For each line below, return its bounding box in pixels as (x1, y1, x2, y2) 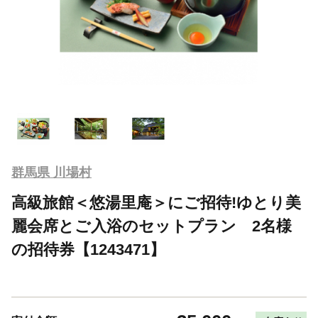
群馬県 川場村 (11, 165, 92, 180)
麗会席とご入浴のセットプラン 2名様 (11, 216, 292, 235)
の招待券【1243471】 (11, 240, 165, 258)
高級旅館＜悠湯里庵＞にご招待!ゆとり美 (11, 193, 301, 212)
